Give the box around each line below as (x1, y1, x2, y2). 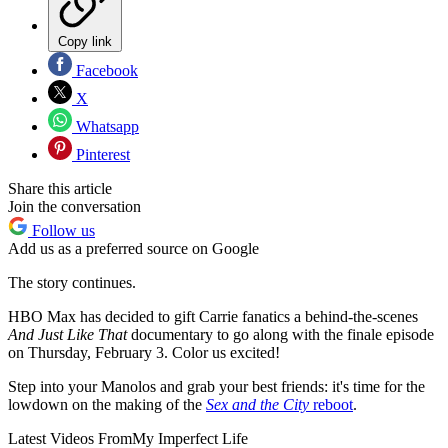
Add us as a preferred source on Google (8, 240, 259, 258)
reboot (309, 396, 353, 414)
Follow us (28, 222, 95, 240)
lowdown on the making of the (8, 396, 206, 414)
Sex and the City (206, 396, 309, 414)
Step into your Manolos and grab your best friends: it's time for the (8, 378, 425, 396)
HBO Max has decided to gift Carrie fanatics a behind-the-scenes (8, 308, 418, 326)
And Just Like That (8, 326, 127, 344)
